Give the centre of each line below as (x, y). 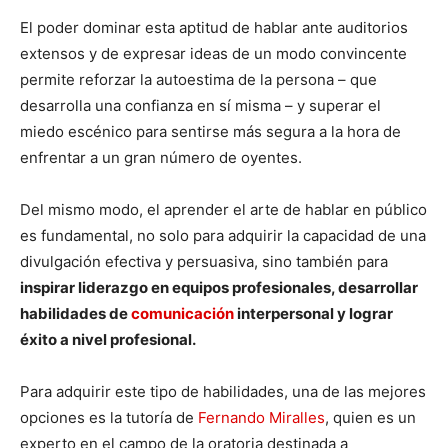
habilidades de (75, 313)
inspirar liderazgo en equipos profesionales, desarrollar (219, 287)
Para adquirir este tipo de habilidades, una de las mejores (223, 391)
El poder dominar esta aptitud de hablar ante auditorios (214, 27)
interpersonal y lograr (313, 313)
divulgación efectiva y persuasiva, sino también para (204, 261)
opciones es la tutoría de (109, 417)
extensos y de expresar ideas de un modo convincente (213, 53)
